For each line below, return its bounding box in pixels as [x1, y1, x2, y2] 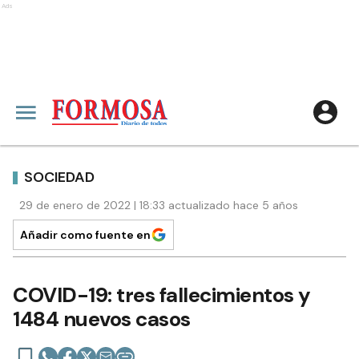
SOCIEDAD [24, 167, 95, 187]
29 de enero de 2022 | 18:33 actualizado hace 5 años [19, 198, 298, 212]
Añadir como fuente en [20, 228, 151, 242]
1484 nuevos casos [13, 305, 191, 333]
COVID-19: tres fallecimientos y [13, 281, 311, 309]
